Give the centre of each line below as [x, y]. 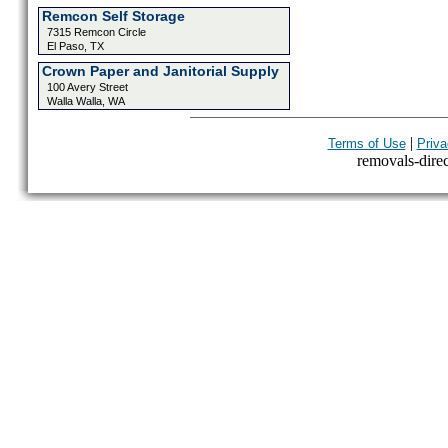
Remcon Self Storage [113, 16]
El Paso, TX [75, 46]
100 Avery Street [87, 87]
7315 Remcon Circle [96, 32]
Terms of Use [366, 143]
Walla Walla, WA [85, 101]
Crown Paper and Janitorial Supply [160, 71]
